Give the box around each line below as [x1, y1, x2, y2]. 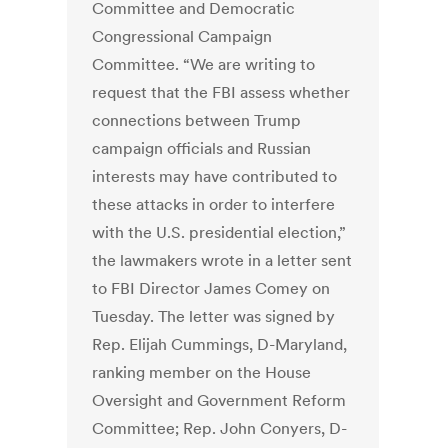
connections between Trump [92, 110, 302, 131]
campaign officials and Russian [92, 138, 312, 159]
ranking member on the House [92, 362, 312, 383]
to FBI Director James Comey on [92, 278, 331, 299]
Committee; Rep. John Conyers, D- [92, 418, 348, 439]
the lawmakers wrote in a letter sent [92, 250, 353, 271]
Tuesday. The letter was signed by [92, 306, 336, 327]
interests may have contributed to [92, 166, 338, 187]
